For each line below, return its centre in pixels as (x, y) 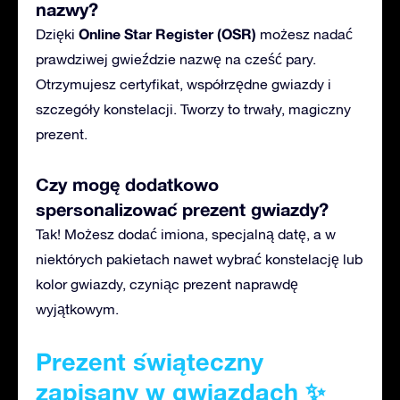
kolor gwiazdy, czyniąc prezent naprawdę (167, 283)
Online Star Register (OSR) (167, 33)
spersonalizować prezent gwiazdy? (182, 208)
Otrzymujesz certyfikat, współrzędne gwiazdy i (183, 83)
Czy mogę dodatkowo (127, 183)
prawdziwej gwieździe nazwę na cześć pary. (176, 58)
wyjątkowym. (77, 308)
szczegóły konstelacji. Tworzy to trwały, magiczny (193, 108)
